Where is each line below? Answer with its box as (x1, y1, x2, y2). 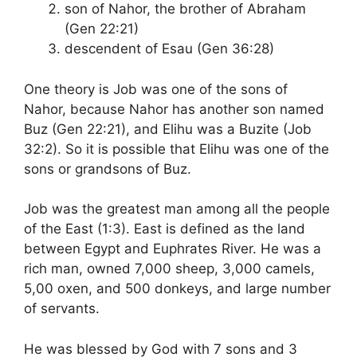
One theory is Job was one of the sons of (24, 80, 288, 97)
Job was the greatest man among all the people (24, 201, 330, 217)
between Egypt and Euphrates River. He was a (24, 241, 321, 257)
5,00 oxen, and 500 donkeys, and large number (24, 280, 331, 296)
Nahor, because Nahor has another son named (24, 100, 324, 117)
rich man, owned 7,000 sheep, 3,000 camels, (24, 261, 315, 277)
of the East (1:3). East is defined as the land (24, 221, 305, 237)
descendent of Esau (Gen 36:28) (65, 41, 274, 57)
